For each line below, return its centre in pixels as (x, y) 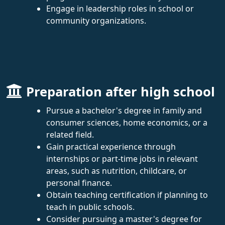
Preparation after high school (121, 91)
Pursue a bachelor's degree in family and (124, 110)
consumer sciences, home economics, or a (127, 122)
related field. (70, 134)
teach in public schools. (90, 207)
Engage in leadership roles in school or (120, 8)
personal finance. (79, 183)
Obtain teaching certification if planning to (127, 195)
